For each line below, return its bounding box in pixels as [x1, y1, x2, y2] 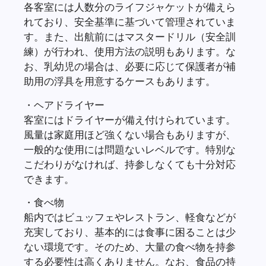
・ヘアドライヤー [24, 98, 104, 111]
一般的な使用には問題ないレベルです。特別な [24, 142, 236, 156]
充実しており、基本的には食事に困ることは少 [24, 225, 236, 238]
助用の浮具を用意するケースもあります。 [24, 75, 216, 88]
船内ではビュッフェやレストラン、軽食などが [24, 210, 236, 223]
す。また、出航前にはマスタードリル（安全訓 [24, 30, 236, 43]
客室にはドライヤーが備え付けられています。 [24, 113, 236, 126]
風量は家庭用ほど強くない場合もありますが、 [24, 128, 236, 141]
